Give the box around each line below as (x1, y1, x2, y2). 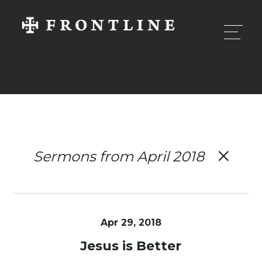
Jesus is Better (80, 238, 182, 254)
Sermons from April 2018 (33, 148, 204, 165)
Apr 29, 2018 (100, 217, 161, 228)
